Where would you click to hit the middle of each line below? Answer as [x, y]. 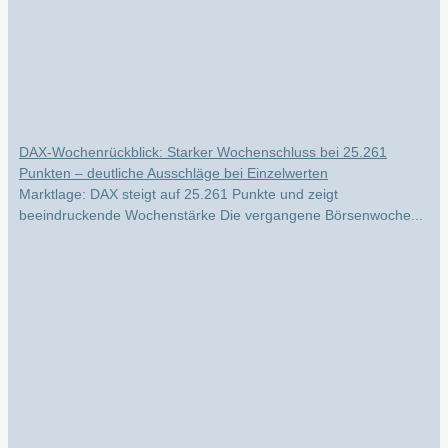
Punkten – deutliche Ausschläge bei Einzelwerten [173, 160]
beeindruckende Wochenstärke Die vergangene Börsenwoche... [221, 202]
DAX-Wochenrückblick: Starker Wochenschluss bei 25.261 [203, 139]
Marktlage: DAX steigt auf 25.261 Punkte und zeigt [178, 181]
